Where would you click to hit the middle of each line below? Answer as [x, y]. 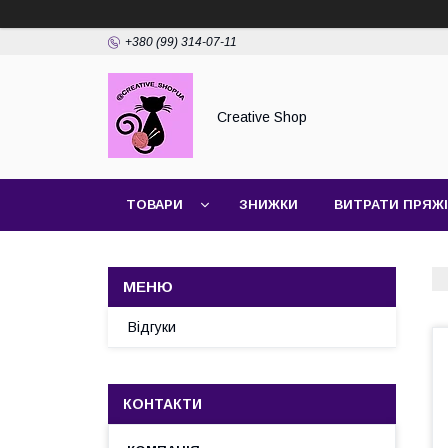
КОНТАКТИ [162, 404]
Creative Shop [262, 117]
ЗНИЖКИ [268, 204]
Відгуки [152, 327]
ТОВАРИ [154, 204]
